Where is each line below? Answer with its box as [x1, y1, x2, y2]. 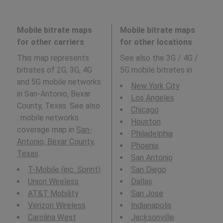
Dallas [130, 177, 152, 187]
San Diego [130, 165, 166, 175]
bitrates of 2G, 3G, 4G [16, 65, 92, 75]
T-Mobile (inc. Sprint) [27, 165, 101, 175]
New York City [130, 81, 180, 91]
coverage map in [16, 125, 76, 135]
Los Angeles [130, 93, 174, 103]
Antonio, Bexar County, [16, 137, 95, 147]
